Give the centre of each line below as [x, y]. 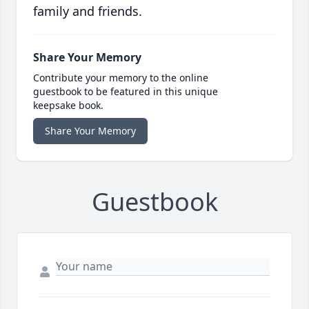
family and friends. [88, 11]
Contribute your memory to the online [121, 78]
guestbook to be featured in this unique [126, 92]
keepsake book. [68, 106]
